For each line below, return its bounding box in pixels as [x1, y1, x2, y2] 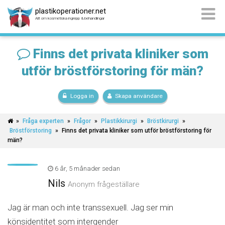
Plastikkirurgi [101, 118, 138, 125]
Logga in [70, 92, 94, 99]
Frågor [74, 118, 91, 125]
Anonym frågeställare [68, 180, 140, 189]
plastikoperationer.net [35, 7, 106, 16]
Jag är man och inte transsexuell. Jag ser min [8, 202, 173, 212]
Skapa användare [115, 92, 163, 99]
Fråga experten [23, 118, 64, 125]
